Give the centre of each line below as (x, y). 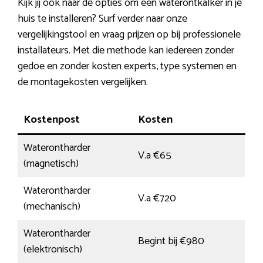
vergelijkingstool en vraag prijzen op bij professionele (129, 35)
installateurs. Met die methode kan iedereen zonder (126, 51)
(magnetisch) (51, 164)
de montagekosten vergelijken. (83, 82)
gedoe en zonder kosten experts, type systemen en (127, 67)
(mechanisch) (52, 207)
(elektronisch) (53, 250)
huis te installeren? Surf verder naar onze (102, 19)
